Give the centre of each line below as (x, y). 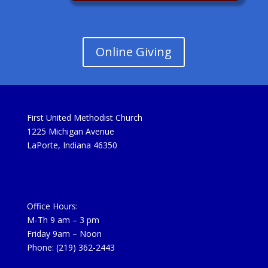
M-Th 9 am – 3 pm (63, 220)
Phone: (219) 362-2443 (71, 247)
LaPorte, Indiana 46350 (72, 145)
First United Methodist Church (84, 118)
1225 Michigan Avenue (70, 132)
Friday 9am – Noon (64, 233)
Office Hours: (52, 206)
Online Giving (134, 52)
